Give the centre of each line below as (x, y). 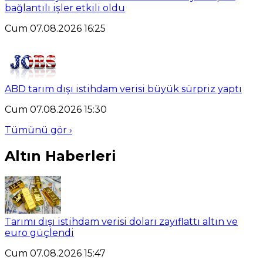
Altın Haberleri (60, 156)
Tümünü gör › (38, 130)
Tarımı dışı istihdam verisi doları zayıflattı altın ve (121, 222)
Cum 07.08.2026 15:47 (55, 254)
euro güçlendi (39, 233)
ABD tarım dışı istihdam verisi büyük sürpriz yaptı (123, 89)
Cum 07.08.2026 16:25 (55, 29)
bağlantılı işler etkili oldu (65, 8)
